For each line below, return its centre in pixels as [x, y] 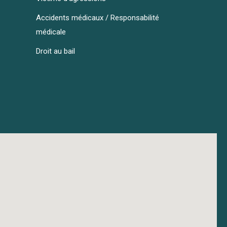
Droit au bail [55, 51]
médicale [51, 32]
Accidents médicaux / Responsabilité [98, 18]
